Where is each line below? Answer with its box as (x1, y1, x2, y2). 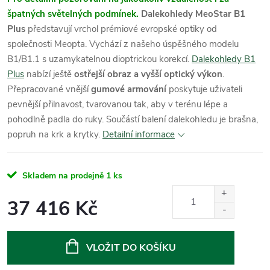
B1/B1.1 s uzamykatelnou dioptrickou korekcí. (7, 52, 192, 65)
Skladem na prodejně (22, 169, 104, 181)
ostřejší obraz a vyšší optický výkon (74, 67, 222, 80)
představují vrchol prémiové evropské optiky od (25, 22, 217, 35)
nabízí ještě (24, 67, 74, 80)
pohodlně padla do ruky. (7, 113, 104, 125)
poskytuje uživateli (166, 83, 242, 95)
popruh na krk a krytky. (7, 128, 100, 140)
